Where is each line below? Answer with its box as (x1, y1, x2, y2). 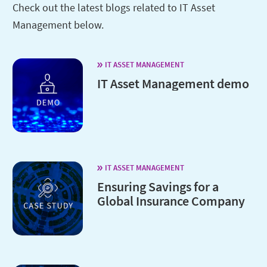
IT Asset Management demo (97, 75, 249, 92)
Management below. (13, 18, 104, 32)
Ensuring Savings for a (97, 178, 219, 195)
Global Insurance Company (97, 193, 245, 210)
